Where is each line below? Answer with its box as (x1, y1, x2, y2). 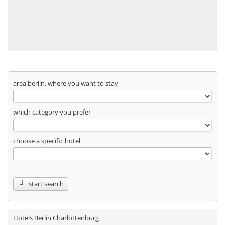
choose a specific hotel (13, 136, 80, 146)
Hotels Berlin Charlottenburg (13, 213, 99, 223)
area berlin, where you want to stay (13, 79, 118, 88)
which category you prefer (13, 107, 91, 117)
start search (29, 179, 64, 189)
